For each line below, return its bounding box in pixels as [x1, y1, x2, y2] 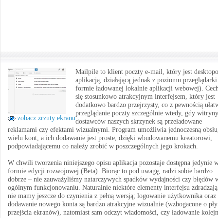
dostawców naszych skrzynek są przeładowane [75, 118, 202, 125]
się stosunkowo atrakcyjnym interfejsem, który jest [75, 93, 215, 100]
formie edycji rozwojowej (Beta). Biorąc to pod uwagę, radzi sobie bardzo [8, 167, 213, 175]
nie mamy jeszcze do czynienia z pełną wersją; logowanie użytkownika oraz [8, 192, 216, 200]
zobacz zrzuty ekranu [16, 114, 75, 122]
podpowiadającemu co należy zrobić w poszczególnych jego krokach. [8, 143, 198, 150]
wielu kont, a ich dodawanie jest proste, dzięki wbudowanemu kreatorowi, [8, 134, 212, 142]
